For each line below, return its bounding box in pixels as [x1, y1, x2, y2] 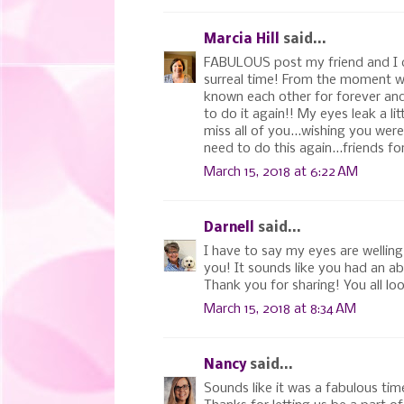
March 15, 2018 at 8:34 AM [204, 301, 356, 317]
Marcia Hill [204, 32, 280, 47]
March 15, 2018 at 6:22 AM [204, 164, 358, 179]
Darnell [204, 220, 254, 235]
